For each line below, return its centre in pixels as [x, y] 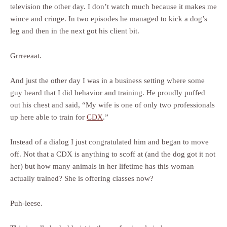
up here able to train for [48, 117]
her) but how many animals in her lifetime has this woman [102, 166]
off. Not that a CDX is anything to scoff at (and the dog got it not [113, 154]
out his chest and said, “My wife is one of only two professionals [112, 105]
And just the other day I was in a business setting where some [107, 81]
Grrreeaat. [26, 56]
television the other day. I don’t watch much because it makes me [113, 7]
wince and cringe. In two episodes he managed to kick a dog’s [109, 19]
